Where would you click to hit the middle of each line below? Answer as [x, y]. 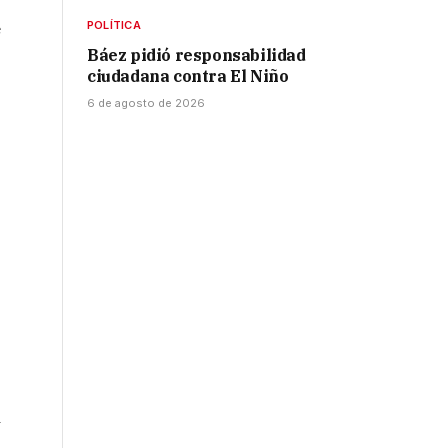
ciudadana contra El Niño [188, 76]
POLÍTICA [114, 25]
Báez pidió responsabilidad [196, 55]
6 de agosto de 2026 [146, 103]
